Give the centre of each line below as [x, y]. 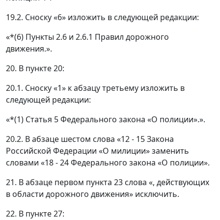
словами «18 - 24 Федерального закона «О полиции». [108, 163]
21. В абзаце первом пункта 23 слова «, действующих [108, 182]
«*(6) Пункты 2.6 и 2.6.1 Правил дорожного [87, 37]
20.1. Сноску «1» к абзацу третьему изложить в [95, 88]
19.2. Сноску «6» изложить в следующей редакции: [102, 17]
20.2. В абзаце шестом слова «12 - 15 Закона [90, 139]
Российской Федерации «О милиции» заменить [97, 151]
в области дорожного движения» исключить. [93, 194]
